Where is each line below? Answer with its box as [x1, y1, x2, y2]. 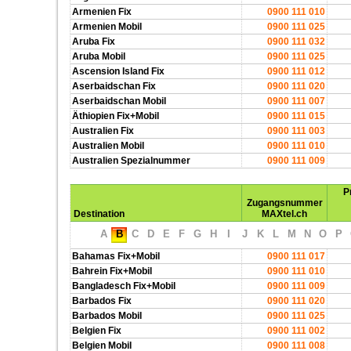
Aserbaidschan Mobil [72, 96, 166, 107]
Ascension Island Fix [72, 66, 165, 77]
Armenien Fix [72, 6, 132, 17]
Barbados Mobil [72, 310, 142, 321]
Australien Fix [72, 125, 134, 136]
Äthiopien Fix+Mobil [72, 110, 159, 121]
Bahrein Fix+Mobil [72, 266, 152, 277]
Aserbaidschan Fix [72, 81, 156, 92]
